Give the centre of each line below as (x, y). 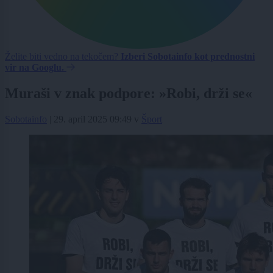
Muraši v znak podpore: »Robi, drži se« (129, 94)
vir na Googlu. (34, 68)
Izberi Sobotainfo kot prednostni (188, 57)
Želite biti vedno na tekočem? (63, 57)
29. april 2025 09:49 (93, 119)
